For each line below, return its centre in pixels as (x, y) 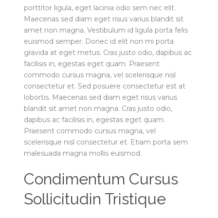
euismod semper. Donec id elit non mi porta (99, 41)
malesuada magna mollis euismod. (83, 153)
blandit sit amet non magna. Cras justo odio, (98, 109)
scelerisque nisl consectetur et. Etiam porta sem (106, 142)
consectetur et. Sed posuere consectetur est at (105, 86)
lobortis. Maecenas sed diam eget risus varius (100, 97)
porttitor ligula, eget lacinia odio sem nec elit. (100, 8)
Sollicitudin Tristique (95, 199)
